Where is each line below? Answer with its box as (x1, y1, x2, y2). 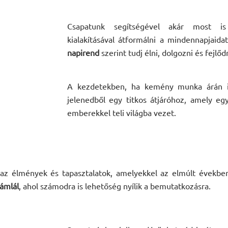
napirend (67, 47, 99, 58)
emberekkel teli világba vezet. (67, 107, 176, 118)
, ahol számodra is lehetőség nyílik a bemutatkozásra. (19, 180, 211, 191)
